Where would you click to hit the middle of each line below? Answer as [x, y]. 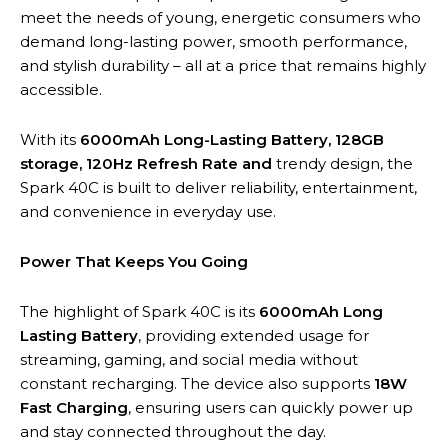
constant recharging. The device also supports [197, 383]
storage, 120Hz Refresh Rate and [148, 163]
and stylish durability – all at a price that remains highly [223, 65]
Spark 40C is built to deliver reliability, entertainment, [218, 187]
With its [50, 139]
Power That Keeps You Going [134, 261]
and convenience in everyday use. [148, 211]
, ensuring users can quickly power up [270, 407]
